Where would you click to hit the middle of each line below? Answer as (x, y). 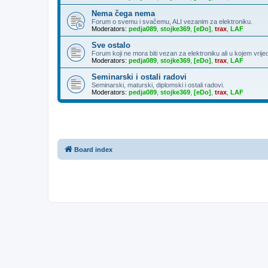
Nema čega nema (123, 13)
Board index (93, 149)
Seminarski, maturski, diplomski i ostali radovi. (158, 85)
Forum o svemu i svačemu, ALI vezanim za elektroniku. (172, 21)
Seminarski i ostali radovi (139, 77)
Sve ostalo (111, 45)
